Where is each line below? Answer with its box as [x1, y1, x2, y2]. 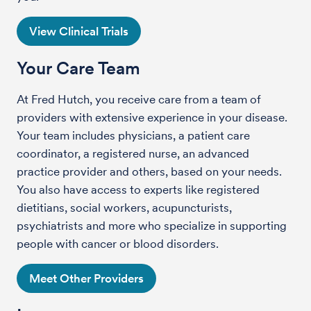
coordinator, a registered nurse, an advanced [17, 146, 249, 160]
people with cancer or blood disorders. [17, 236, 221, 251]
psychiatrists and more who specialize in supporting [17, 218, 287, 233]
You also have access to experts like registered [17, 182, 260, 196]
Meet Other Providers [29, 271, 144, 285]
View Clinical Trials [29, 24, 128, 38]
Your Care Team [17, 57, 140, 78]
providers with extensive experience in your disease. [17, 110, 287, 124]
